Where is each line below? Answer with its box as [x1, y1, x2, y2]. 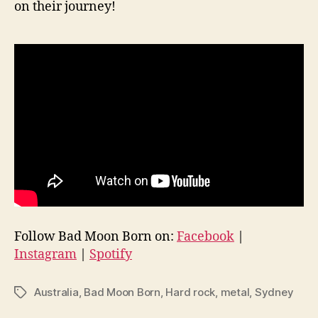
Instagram [14, 246, 77, 263]
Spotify [89, 246, 132, 263]
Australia [34, 285, 79, 299]
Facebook [177, 228, 234, 245]
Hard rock [165, 285, 216, 299]
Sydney [254, 285, 294, 299]
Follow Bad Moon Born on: [14, 228, 177, 245]
